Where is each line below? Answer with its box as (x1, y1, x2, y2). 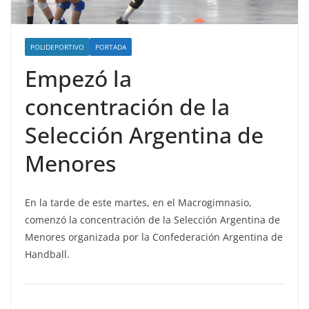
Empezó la (25, 63, 132, 94)
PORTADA (95, 42, 126, 52)
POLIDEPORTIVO (30, 42, 84, 52)
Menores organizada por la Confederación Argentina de (25, 230, 283, 244)
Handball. (25, 248, 70, 261)
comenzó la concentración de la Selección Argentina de (25, 213, 280, 227)
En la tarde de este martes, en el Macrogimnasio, (25, 196, 252, 210)
